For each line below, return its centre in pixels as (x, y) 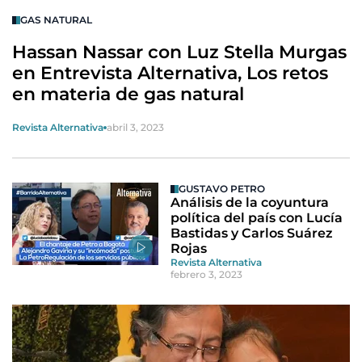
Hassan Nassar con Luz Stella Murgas (179, 53)
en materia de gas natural (128, 95)
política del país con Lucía (257, 218)
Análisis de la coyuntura (250, 203)
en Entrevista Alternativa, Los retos (170, 74)
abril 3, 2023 (135, 128)
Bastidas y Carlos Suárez (252, 234)
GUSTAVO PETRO (222, 189)
